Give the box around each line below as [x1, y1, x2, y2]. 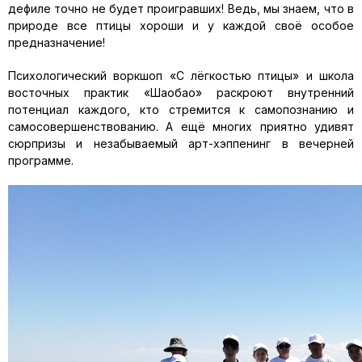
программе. [8, 154, 74, 167]
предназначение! [8, 36, 105, 49]
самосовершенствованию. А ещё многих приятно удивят [8, 120, 354, 133]
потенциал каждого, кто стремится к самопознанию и [8, 103, 354, 116]
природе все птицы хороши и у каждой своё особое [8, 19, 354, 32]
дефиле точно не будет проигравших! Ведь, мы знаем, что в [8, 2, 354, 15]
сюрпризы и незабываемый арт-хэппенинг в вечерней [8, 137, 354, 150]
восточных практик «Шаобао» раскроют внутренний [8, 86, 354, 99]
